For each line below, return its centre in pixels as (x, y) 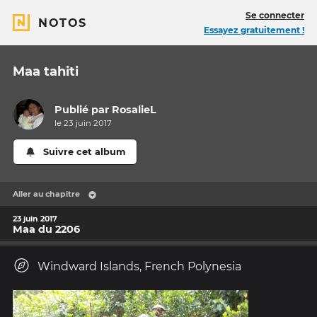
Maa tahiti (46, 71)
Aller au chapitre (46, 194)
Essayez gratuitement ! (254, 30)
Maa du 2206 (46, 229)
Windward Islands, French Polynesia (139, 267)
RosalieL (134, 110)
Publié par (83, 110)
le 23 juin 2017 (83, 123)
